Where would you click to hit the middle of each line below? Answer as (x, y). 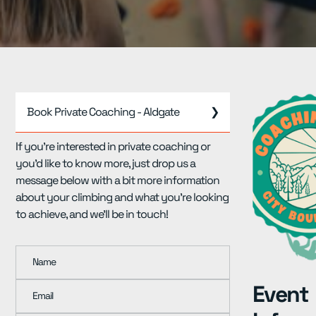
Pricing (36, 58)
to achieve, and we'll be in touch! (92, 214)
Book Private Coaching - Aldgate (103, 112)
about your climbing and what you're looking (122, 197)
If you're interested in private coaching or (113, 147)
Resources (45, 23)
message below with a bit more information (118, 181)
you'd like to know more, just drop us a (106, 164)
